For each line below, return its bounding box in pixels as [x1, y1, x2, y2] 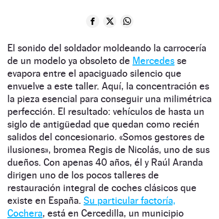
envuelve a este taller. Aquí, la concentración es [7, 80, 209, 92]
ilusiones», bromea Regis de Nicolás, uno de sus [7, 143, 210, 155]
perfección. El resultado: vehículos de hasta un [7, 105, 204, 117]
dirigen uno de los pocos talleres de [7, 169, 159, 181]
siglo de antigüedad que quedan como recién [7, 118, 199, 130]
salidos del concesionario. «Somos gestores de [7, 131, 205, 143]
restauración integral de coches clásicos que [7, 181, 197, 194]
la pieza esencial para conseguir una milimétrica [7, 92, 212, 105]
